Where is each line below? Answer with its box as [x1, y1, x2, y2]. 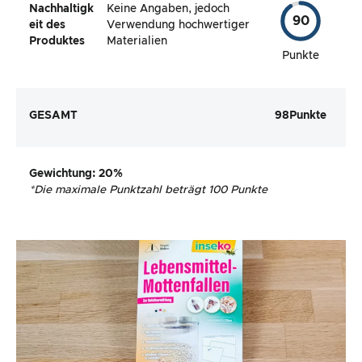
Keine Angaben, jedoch [107, 3, 229, 15]
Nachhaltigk [29, 3, 94, 15]
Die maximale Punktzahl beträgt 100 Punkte [34, 184, 267, 196]
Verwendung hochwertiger [107, 19, 250, 32]
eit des [29, 19, 65, 32]
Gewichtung [29, 168, 92, 180]
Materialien [107, 36, 167, 48]
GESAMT [29, 109, 78, 121]
